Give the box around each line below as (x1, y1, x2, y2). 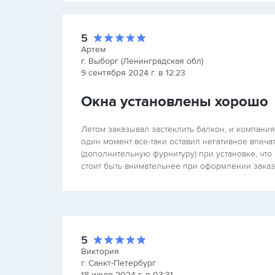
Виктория (81, 246, 119, 257)
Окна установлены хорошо (81, 93, 268, 110)
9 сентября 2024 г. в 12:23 (81, 68, 185, 78)
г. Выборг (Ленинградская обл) (81, 56, 203, 66)
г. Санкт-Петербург (81, 258, 156, 268)
